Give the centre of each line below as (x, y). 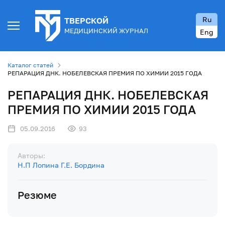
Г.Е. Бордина (83, 165)
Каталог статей (30, 65)
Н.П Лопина (38, 165)
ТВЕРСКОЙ (86, 20)
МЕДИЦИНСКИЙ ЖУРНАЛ (106, 30)
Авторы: (31, 155)
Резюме (37, 195)
